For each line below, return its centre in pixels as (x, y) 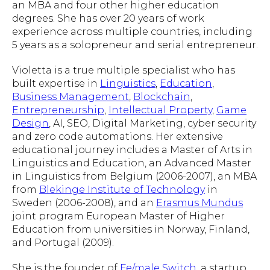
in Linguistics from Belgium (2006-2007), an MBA (134, 176)
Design (30, 123)
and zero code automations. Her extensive (118, 136)
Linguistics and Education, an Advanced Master (132, 163)
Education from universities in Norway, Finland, (131, 229)
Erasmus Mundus (199, 202)
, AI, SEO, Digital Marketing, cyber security (152, 123)
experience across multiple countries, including (132, 31)
